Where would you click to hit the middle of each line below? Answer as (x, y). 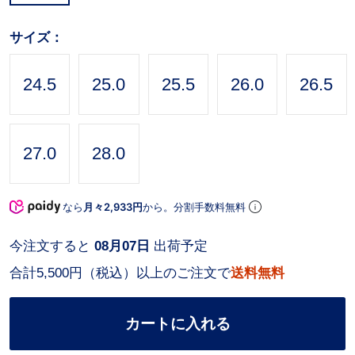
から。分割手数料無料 (195, 207)
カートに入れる (177, 324)
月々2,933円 (113, 207)
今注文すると (52, 246)
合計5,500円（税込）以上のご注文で (120, 273)
